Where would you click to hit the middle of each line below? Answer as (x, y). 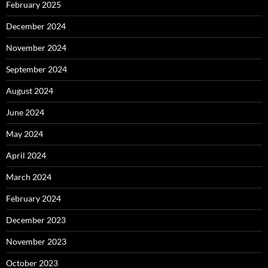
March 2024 (29, 176)
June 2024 (25, 112)
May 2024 (25, 133)
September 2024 (36, 69)
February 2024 (33, 198)
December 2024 (36, 26)
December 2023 (36, 220)
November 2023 (36, 241)
